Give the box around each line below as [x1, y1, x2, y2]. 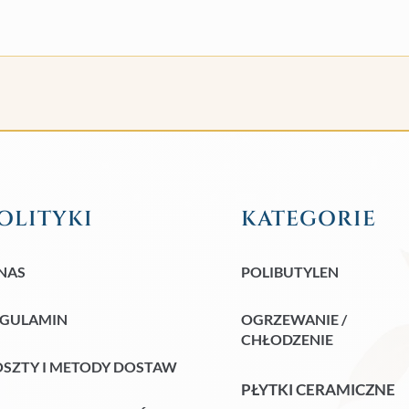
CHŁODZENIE [240, 330, 333, 348]
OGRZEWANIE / [240, 309, 347, 328]
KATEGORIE [240, 204, 376, 234]
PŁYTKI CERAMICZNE [240, 379, 395, 399]
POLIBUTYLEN [240, 262, 339, 280]
